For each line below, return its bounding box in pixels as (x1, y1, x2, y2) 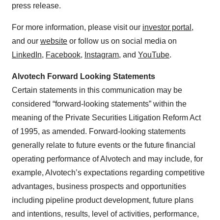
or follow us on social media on (67, 37, 177, 45)
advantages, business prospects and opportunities (12, 182, 186, 191)
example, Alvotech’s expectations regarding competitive (12, 168, 205, 177)
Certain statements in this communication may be (12, 86, 182, 94)
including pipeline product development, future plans (12, 196, 193, 204)
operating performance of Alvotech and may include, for (12, 155, 203, 163)
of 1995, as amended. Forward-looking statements (12, 127, 186, 136)
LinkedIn (12, 51, 42, 59)
